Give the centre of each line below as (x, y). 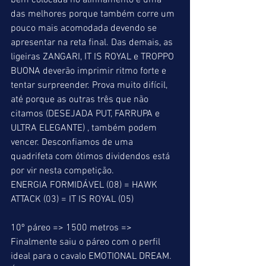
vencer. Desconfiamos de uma (73, 142)
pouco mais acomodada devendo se (85, 28)
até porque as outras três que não (81, 100)
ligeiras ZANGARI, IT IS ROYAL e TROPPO (94, 57)
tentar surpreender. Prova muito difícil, (90, 85)
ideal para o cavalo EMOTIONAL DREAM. (92, 256)
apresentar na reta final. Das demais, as (93, 43)
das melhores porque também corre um (94, 14)
